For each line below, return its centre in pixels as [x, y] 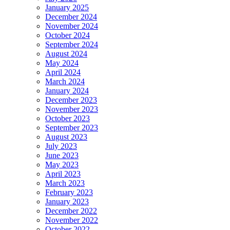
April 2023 [63, 174]
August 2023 [66, 137]
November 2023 [72, 109]
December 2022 [71, 211]
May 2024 [62, 63]
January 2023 [67, 202]
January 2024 [67, 91]
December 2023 [71, 100]
